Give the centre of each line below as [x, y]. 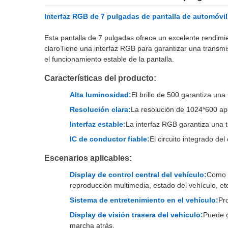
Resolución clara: [100, 109]
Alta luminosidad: [101, 95]
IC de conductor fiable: [110, 139]
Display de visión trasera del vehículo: [136, 215]
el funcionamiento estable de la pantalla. [109, 59]
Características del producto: [100, 78]
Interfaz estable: [98, 124]
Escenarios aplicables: [88, 158]
